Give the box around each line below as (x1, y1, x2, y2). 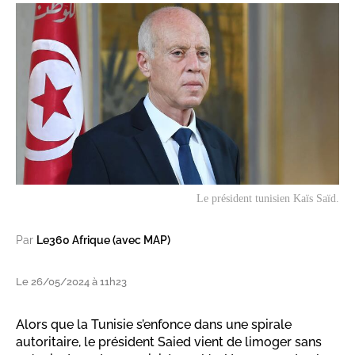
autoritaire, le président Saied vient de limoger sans (16, 334, 322, 350)
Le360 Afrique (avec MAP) (36, 234, 170, 247)
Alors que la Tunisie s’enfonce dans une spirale (16, 317, 292, 333)
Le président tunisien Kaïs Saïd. (197, 193, 339, 205)
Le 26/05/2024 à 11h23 (16, 276, 127, 288)
